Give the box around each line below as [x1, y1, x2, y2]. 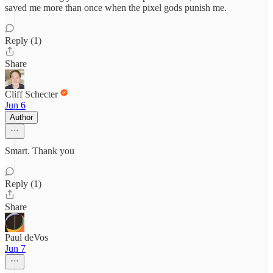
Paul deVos [5, 232, 48, 243]
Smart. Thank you [5, 146, 74, 156]
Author [10, 113, 33, 122]
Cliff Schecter [5, 89, 58, 99]
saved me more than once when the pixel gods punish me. [5, 2, 227, 13]
